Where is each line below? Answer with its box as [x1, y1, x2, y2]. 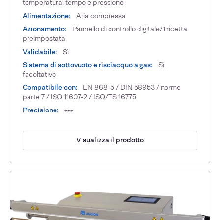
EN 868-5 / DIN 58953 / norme [82, 82, 181, 92]
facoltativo [23, 69, 56, 79]
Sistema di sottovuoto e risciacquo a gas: [23, 60, 153, 69]
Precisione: [23, 105, 59, 114]
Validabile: [23, 47, 58, 56]
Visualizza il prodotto [76, 136, 144, 145]
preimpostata [23, 33, 66, 43]
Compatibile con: [23, 82, 78, 92]
